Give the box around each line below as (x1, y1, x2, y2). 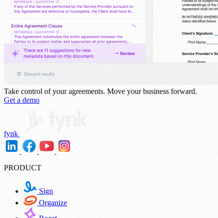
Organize (37, 199, 67, 207)
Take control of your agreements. (4, 87, 107, 96)
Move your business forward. (107, 87, 197, 96)
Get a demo (4, 96, 39, 105)
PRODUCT (4, 163, 41, 172)
